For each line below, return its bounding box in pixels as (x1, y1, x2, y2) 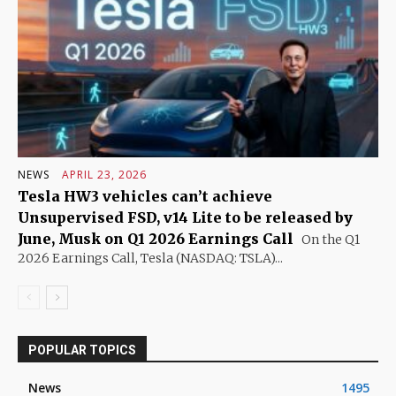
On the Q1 (299, 232, 360, 248)
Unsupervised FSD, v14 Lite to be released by (18, 209, 353, 227)
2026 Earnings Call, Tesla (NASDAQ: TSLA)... (18, 250, 283, 267)
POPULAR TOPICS (28, 343, 136, 358)
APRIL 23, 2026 (62, 167, 147, 183)
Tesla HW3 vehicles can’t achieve (18, 187, 272, 206)
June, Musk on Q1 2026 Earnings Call (18, 230, 293, 248)
